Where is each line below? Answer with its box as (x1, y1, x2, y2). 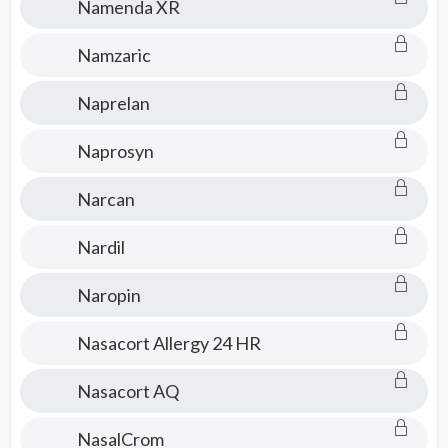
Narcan (76, 188, 135, 210)
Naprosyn (76, 140, 154, 162)
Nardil (76, 236, 125, 258)
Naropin (76, 284, 141, 306)
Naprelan (76, 92, 150, 114)
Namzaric (76, 44, 151, 66)
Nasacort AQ (76, 380, 179, 402)
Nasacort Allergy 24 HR (76, 332, 261, 354)
